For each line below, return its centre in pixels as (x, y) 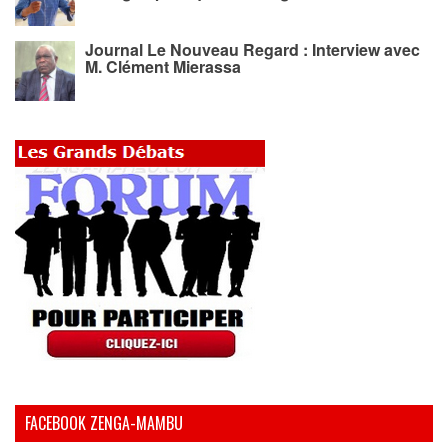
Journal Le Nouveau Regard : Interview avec (252, 49)
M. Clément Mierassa (163, 66)
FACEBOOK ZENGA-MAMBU (104, 422)
